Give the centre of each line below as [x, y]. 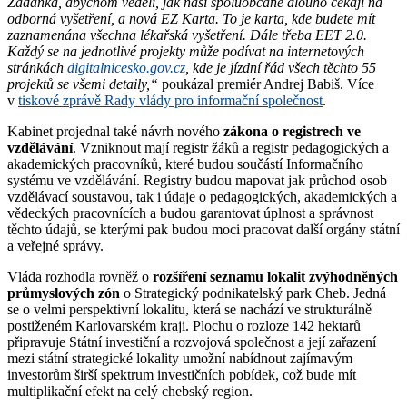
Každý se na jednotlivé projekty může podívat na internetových [186, 51]
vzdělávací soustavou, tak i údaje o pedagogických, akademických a [202, 196]
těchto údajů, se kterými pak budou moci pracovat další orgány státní [203, 229]
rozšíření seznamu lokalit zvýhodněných [275, 276]
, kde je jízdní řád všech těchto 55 [281, 67]
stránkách [37, 67]
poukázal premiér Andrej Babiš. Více [266, 84]
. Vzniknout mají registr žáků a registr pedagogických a [231, 147]
